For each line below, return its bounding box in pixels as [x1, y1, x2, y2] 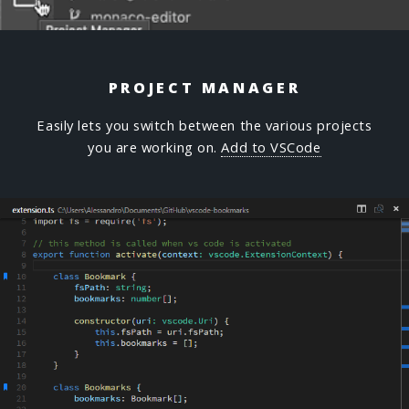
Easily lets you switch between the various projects [37, 116, 372, 135]
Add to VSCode [221, 138, 321, 157]
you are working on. [88, 138, 222, 157]
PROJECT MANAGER [108, 78, 301, 99]
